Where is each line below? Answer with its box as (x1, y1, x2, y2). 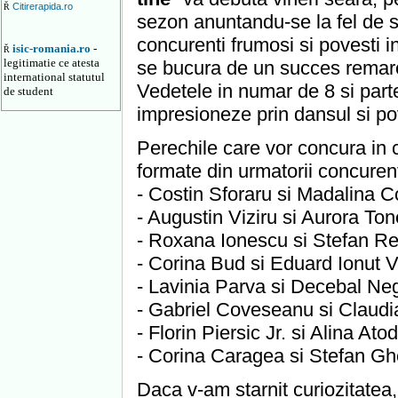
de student (4, 84, 53, 98)
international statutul (4, 70, 105, 84)
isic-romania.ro (12, 42, 93, 55)
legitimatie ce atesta (4, 56, 99, 69)
